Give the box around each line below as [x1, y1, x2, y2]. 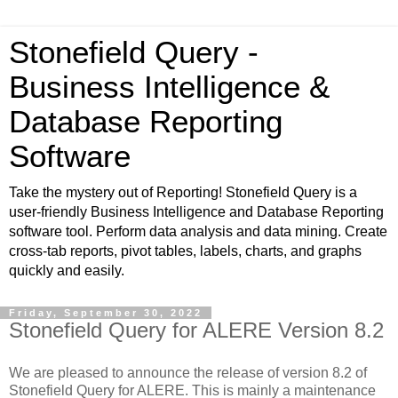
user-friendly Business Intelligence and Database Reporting [9, 204, 384, 219]
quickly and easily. [9, 263, 124, 278]
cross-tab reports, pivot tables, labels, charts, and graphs [9, 243, 362, 259]
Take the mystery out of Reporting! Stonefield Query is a [9, 185, 357, 200]
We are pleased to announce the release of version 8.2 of [9, 364, 367, 380]
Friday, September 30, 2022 [9, 307, 203, 318]
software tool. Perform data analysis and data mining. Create [9, 224, 387, 239]
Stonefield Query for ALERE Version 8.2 [9, 318, 384, 342]
